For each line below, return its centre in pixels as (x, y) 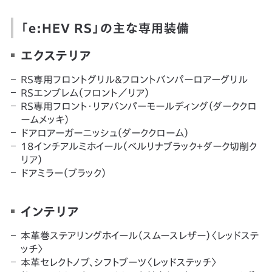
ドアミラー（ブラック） (63, 173)
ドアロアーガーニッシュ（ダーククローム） (104, 133)
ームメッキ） (45, 119)
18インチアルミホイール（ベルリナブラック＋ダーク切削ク (138, 146)
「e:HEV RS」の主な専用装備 (105, 28)
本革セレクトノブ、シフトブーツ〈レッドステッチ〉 (119, 262)
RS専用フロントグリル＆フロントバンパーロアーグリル (134, 79)
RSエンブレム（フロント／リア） (85, 93)
